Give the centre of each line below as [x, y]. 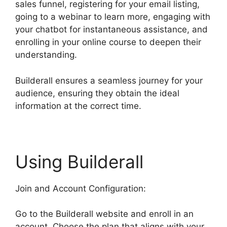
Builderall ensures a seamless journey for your [109, 80]
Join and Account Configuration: [81, 188]
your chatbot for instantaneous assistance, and [111, 30]
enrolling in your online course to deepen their [108, 42]
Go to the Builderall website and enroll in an [104, 214]
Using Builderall [79, 161]
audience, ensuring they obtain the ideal [97, 93]
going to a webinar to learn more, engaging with [113, 17]
